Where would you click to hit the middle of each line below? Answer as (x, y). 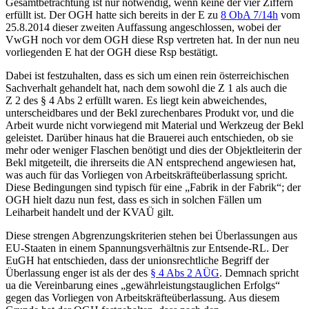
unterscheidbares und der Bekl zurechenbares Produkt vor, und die (150, 113)
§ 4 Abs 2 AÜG (185, 273)
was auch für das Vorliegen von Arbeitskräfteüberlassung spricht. (147, 175)
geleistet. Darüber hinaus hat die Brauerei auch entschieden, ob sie (149, 138)
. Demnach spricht (259, 273)
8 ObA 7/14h (249, 15)
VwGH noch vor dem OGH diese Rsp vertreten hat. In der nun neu (152, 40)
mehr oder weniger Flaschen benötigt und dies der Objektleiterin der (153, 150)
